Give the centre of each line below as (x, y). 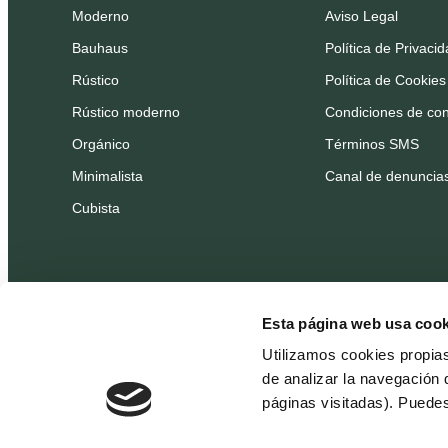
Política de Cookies (385, 80)
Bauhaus (100, 48)
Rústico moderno (126, 112)
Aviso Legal (361, 16)
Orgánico (101, 144)
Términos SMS (371, 144)
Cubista (96, 208)
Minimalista (107, 176)
